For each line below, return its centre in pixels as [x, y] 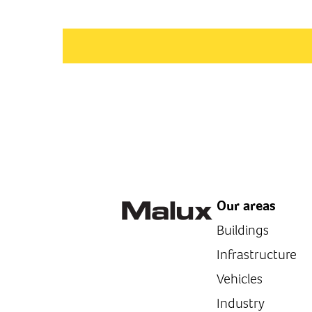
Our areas [246, 206]
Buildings [243, 230]
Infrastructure [257, 255]
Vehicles [240, 279]
